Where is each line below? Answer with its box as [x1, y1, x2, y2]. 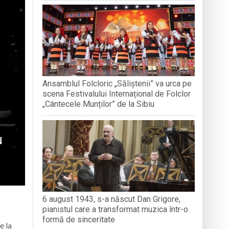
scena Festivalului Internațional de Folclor [42, 88, 191, 99]
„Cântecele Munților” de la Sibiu [42, 99, 155, 109]
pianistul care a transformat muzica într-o [42, 204, 189, 214]
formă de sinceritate [42, 214, 116, 224]
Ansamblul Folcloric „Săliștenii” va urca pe [42, 78, 192, 88]
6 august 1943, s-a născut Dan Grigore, [42, 194, 181, 204]
